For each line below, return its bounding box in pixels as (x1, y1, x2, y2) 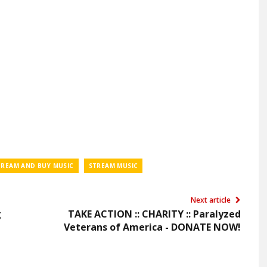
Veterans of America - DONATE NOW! (64, 221, 241, 234)
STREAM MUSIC (88, 162, 138, 170)
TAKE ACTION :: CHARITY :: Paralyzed (68, 207, 241, 221)
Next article (191, 195, 232, 205)
